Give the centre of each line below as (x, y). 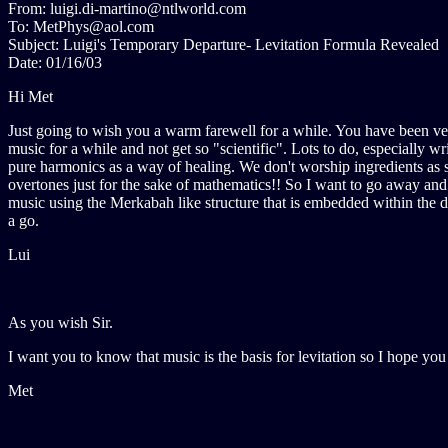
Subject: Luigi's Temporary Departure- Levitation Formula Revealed (223, 44)
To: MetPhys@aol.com (81, 26)
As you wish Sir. (60, 322)
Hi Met (30, 96)
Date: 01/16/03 (55, 62)
